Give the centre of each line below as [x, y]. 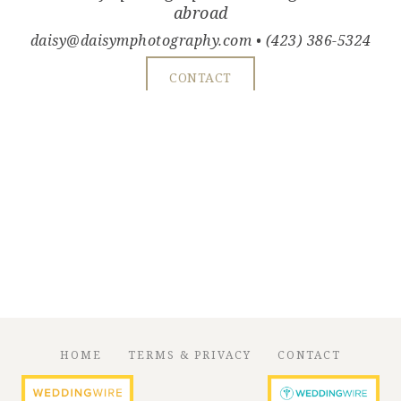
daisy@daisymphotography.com [141, 41]
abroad [200, 13]
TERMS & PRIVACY [190, 355]
